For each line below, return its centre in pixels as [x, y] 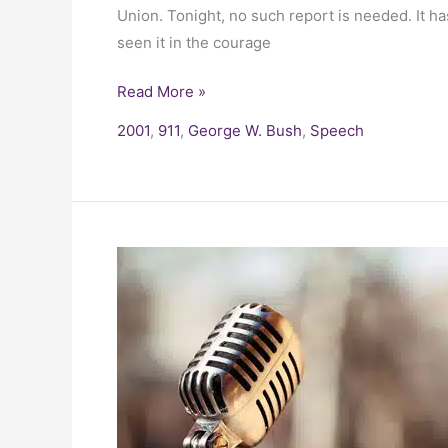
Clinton [141, 313]
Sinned [141, 421]
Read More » [161, 91]
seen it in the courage [194, 42]
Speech [337, 130]
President [150, 259]
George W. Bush [245, 130]
